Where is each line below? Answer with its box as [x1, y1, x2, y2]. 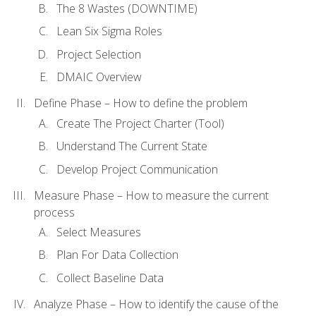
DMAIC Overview [56, 69, 142, 85]
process [34, 204, 75, 220]
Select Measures [56, 224, 141, 240]
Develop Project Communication [56, 161, 218, 177]
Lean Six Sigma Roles [56, 23, 162, 39]
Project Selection [56, 46, 141, 62]
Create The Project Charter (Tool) [56, 115, 224, 131]
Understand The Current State [56, 138, 207, 154]
